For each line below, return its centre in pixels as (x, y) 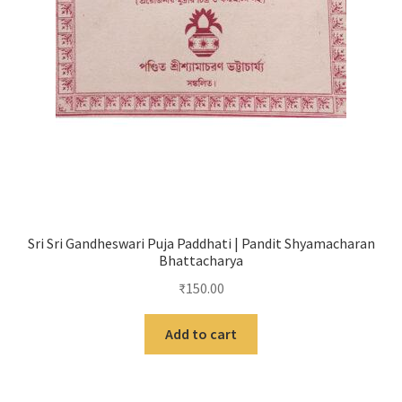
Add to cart (201, 333)
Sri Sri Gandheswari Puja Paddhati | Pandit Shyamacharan (201, 244)
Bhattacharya (201, 261)
